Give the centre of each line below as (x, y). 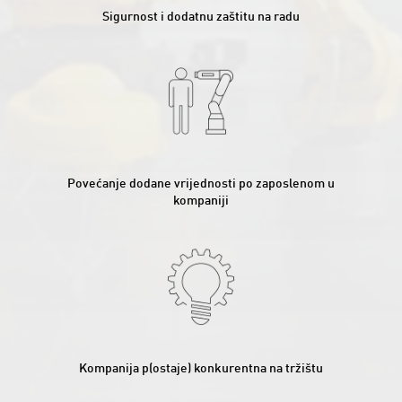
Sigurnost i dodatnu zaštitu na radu (201, 17)
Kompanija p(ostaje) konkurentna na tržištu (201, 368)
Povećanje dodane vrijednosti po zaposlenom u (201, 184)
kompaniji (201, 201)
